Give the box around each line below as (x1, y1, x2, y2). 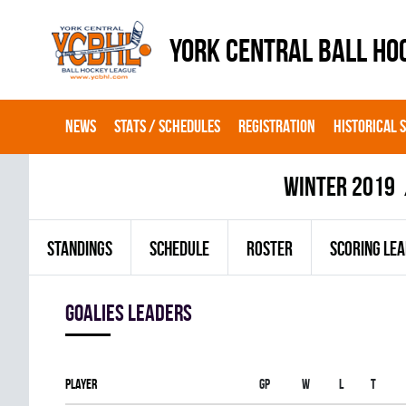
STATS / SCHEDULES (114, 116, 220, 136)
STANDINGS (47, 237, 112, 259)
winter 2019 (283, 171, 395, 201)
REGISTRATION (238, 116, 315, 136)
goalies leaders (65, 300, 192, 325)
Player (65, 376, 97, 391)
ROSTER (246, 237, 293, 259)
